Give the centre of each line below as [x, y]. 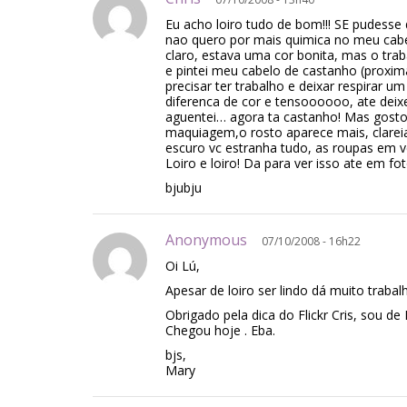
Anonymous [213, 240]
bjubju [184, 188]
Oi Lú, [183, 266]
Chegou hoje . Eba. [220, 330]
